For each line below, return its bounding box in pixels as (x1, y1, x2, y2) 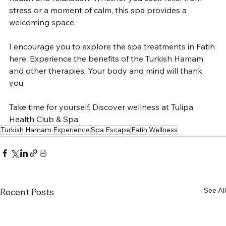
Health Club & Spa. (9, 114, 80, 124)
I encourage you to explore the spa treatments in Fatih (9, 41, 217, 51)
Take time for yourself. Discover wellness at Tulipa (9, 101, 195, 112)
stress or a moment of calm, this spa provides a (9, 5, 189, 15)
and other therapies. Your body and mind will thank (9, 65, 204, 76)
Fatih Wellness (131, 125, 178, 134)
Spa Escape (91, 125, 130, 134)
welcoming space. (9, 17, 76, 27)
